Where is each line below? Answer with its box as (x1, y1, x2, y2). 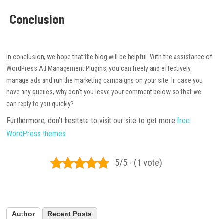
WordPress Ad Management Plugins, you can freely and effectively (6, 65, 191, 73)
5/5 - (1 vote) (115, 157, 163, 169)
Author (12, 210, 35, 218)
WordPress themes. (6, 129, 67, 139)
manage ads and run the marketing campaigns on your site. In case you (6, 76, 203, 85)
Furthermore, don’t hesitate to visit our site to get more (6, 116, 177, 126)
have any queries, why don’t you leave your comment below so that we (6, 88, 202, 96)
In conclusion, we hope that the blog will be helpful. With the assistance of (6, 53, 213, 61)
